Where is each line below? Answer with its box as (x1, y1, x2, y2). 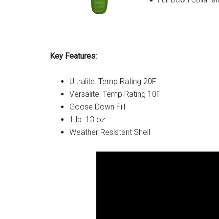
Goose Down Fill (69, 102, 125, 111)
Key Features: (50, 51, 97, 61)
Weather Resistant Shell (69, 128, 150, 137)
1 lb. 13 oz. (69, 115, 107, 124)
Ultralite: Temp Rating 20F (69, 77, 156, 86)
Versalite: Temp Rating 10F (69, 89, 161, 99)
